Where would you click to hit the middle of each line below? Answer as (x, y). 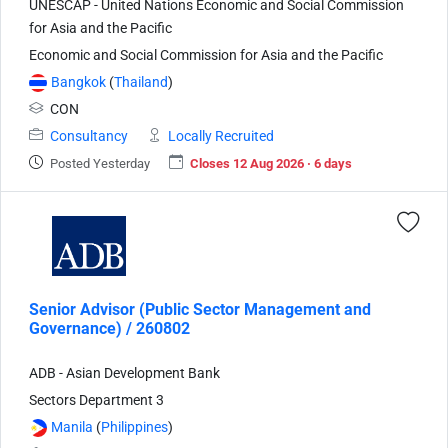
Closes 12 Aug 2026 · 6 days (271, 163)
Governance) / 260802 (109, 328)
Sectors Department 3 (96, 400)
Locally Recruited (221, 136)
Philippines (134, 427)
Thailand (141, 82)
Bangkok (78, 82)
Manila (72, 427)
